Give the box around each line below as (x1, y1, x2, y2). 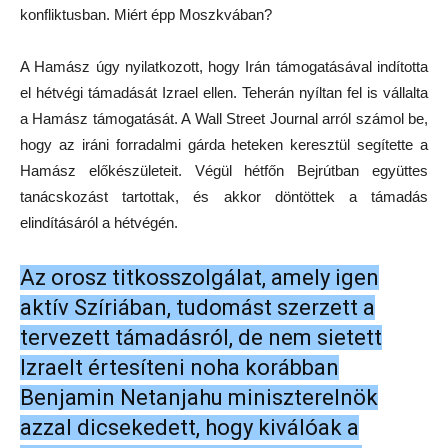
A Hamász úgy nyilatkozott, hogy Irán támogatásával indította (20, 58, 428, 76)
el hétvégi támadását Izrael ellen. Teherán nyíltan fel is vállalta (20, 84, 428, 102)
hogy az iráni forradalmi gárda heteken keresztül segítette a (20, 136, 428, 154)
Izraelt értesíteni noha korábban (20, 355, 339, 381)
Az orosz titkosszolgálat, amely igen (20, 265, 379, 291)
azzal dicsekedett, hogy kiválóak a (20, 415, 359, 441)
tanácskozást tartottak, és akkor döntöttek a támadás (20, 188, 428, 206)
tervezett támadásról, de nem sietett (20, 325, 382, 351)
